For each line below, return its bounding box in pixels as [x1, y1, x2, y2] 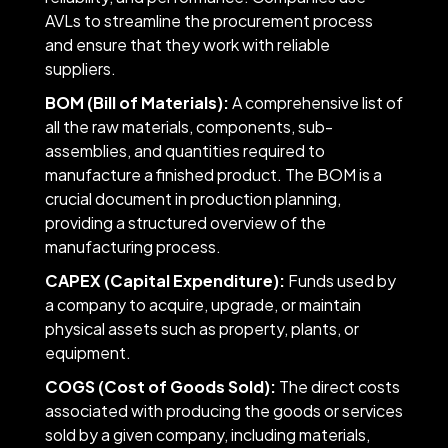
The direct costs [275, 375, 400, 397]
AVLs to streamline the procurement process [44, 9, 373, 31]
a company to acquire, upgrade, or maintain [44, 293, 361, 315]
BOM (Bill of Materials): [44, 91, 229, 113]
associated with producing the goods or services [44, 399, 403, 421]
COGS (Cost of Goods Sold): [44, 375, 276, 397]
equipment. [44, 341, 134, 363]
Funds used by [284, 269, 396, 291]
